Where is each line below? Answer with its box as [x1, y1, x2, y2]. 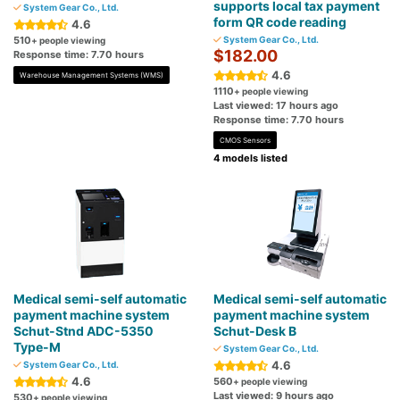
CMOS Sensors [220, 136, 271, 146]
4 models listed [213, 152, 287, 165]
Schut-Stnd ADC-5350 [13, 323, 154, 339]
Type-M [13, 339, 61, 355]
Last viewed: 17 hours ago [213, 99, 338, 112]
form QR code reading [213, 14, 346, 30]
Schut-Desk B [213, 323, 296, 339]
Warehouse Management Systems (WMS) [20, 71, 163, 80]
